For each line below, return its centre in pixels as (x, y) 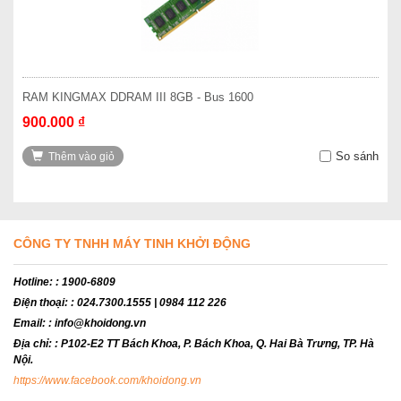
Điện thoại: (42, 303)
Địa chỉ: (34, 344)
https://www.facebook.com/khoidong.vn (107, 380)
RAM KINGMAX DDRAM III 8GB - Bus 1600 (138, 97)
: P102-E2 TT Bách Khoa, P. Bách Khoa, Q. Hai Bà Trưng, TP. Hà (214, 344)
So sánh (357, 156)
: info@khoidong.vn (97, 323)
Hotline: (34, 282)
